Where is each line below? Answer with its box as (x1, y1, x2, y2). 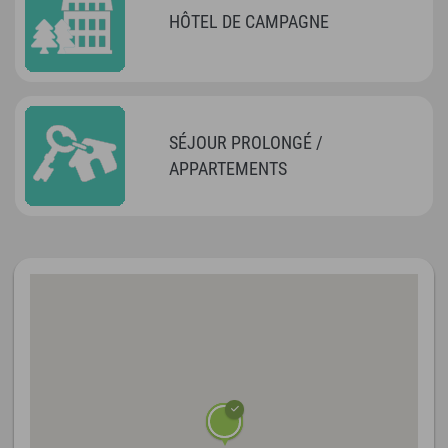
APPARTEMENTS (169, 157, 288, 179)
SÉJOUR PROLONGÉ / (169, 131, 324, 153)
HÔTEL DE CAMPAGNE (169, 10, 330, 32)
